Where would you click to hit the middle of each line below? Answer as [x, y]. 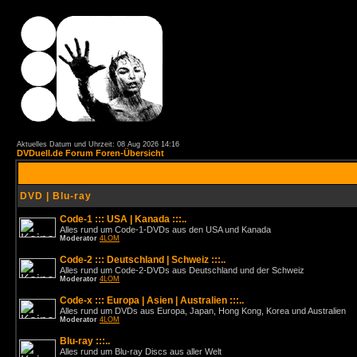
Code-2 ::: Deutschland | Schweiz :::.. [143, 260]
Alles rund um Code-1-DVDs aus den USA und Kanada [165, 229]
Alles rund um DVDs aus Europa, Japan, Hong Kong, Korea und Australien [203, 311]
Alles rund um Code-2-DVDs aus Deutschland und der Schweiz [182, 270]
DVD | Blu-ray [56, 196]
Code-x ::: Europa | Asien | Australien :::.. [152, 300]
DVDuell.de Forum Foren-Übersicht [90, 153]
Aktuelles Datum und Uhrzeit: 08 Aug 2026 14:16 [98, 144]
